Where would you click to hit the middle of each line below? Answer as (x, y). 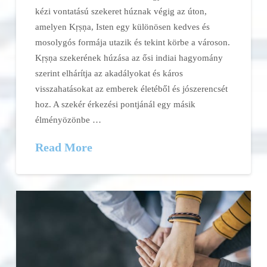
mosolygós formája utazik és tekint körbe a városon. (133, 42)
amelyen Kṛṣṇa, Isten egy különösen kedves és (123, 26)
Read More (64, 147)
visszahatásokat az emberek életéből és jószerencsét (132, 88)
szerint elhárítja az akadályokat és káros (109, 73)
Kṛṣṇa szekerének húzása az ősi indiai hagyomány (129, 57)
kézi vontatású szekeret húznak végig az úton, (121, 11)
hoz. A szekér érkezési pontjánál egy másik (116, 104)
